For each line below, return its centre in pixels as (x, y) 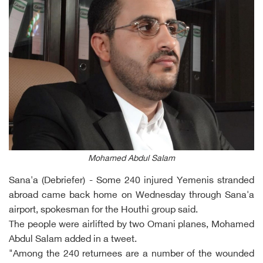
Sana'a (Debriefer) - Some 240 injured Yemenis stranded (131, 181)
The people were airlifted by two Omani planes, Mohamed (131, 225)
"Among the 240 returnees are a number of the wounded (131, 255)
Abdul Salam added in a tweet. (73, 240)
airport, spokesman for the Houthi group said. (103, 211)
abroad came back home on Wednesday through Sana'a (131, 196)
